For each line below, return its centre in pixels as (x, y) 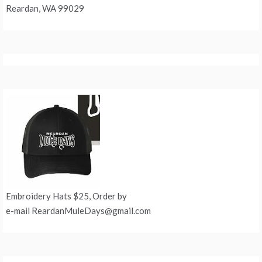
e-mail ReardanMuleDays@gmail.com (78, 211)
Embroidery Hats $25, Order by (66, 196)
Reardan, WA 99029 (45, 8)
